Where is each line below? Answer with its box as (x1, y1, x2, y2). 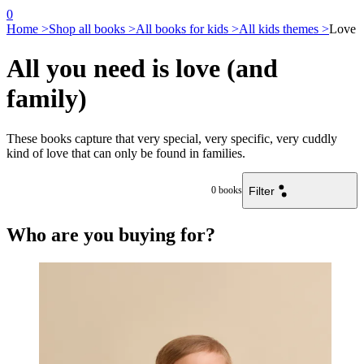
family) (6, 84, 87, 114)
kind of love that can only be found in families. (6, 145, 245, 160)
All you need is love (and (6, 54, 278, 84)
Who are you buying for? (6, 223, 215, 245)
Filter (249, 184, 275, 197)
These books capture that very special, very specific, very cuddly (6, 131, 337, 145)
